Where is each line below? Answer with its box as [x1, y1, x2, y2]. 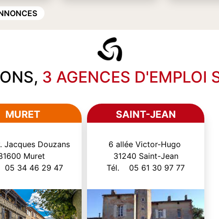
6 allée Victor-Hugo [108, 139, 183, 149]
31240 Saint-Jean [113, 151, 178, 161]
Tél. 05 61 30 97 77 [107, 162, 185, 173]
